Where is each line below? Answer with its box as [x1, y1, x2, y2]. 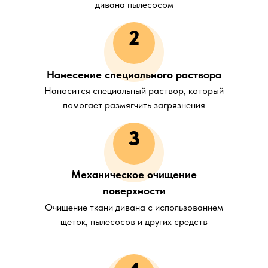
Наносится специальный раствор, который [44, 84, 224, 96]
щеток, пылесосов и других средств [60, 215, 208, 227]
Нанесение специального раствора [47, 68, 221, 81]
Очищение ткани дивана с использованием [45, 201, 223, 213]
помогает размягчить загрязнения [63, 99, 205, 111]
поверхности [102, 184, 166, 197]
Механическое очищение [71, 167, 197, 181]
